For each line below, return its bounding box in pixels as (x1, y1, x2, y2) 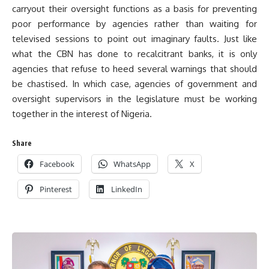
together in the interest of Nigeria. (12, 108, 152, 119)
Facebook (40, 158, 74, 169)
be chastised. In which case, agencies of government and (12, 78, 257, 89)
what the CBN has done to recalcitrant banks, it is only (12, 48, 257, 59)
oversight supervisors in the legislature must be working (12, 93, 257, 104)
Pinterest (40, 183, 72, 195)
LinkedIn (111, 183, 142, 195)
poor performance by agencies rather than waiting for (12, 18, 257, 29)
